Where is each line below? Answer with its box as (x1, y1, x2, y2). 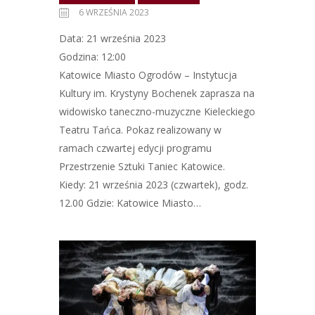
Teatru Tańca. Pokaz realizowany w (59, 123, 221, 137)
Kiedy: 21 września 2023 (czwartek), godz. (59, 178, 248, 192)
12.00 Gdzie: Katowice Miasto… (59, 196, 201, 210)
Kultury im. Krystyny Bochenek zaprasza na (59, 86, 255, 101)
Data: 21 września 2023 (59, 32, 166, 46)
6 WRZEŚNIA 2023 (79, 6, 150, 18)
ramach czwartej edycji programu (59, 141, 212, 155)
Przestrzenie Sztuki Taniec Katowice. (59, 160, 225, 174)
